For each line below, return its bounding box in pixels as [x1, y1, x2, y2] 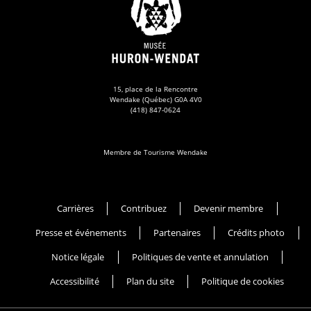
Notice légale [51, 250, 105, 263]
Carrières [56, 201, 94, 215]
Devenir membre [194, 201, 264, 215]
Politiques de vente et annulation [131, 250, 269, 263]
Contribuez [121, 201, 167, 215]
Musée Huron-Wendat [10, 167, 153, 186]
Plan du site [126, 274, 175, 287]
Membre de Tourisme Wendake [103, 146, 208, 157]
